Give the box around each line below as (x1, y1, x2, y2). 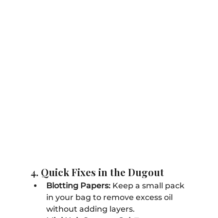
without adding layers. (46, 204, 135, 214)
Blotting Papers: (46, 181, 110, 190)
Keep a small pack (110, 181, 186, 190)
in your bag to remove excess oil (46, 192, 175, 202)
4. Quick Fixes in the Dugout (30, 165, 164, 179)
